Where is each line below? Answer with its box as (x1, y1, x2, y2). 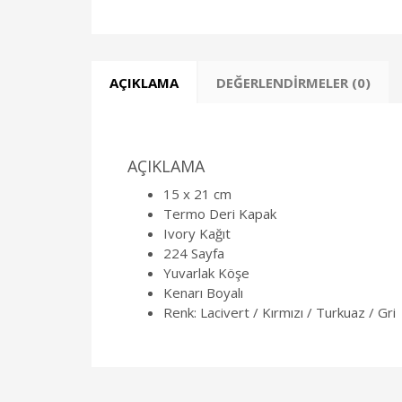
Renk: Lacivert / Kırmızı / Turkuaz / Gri (163, 303, 396, 322)
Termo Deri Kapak (163, 205, 276, 223)
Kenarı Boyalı (163, 284, 243, 302)
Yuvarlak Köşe (163, 264, 249, 283)
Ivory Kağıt (163, 224, 231, 243)
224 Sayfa (163, 244, 224, 263)
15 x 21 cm (163, 185, 232, 204)
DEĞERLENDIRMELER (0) (216, 74, 371, 92)
